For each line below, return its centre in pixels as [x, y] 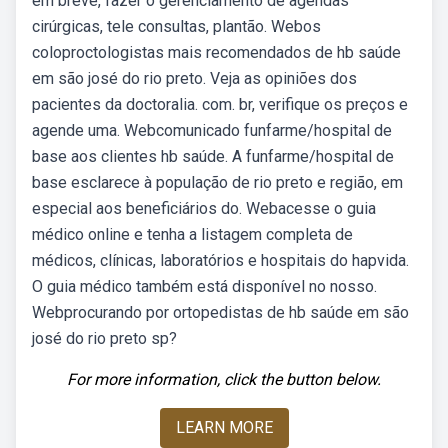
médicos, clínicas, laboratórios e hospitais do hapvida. [220, 260]
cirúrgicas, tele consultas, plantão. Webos [176, 26]
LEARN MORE [224, 427]
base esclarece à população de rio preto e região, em [217, 182]
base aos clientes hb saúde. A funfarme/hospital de [213, 156]
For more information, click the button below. [224, 379]
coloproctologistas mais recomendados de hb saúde [216, 52]
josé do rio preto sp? [104, 338]
